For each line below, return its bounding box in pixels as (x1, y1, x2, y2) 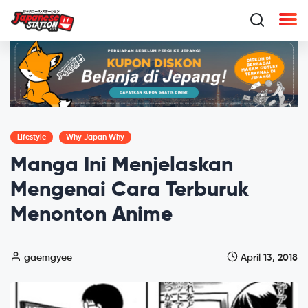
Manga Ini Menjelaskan (10, 155, 233, 176)
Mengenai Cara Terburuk (10, 179, 249, 201)
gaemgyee (21, 252, 72, 263)
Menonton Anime (10, 204, 173, 225)
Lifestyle (17, 133, 46, 141)
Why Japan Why (66, 133, 124, 141)
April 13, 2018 (238, 252, 298, 263)
